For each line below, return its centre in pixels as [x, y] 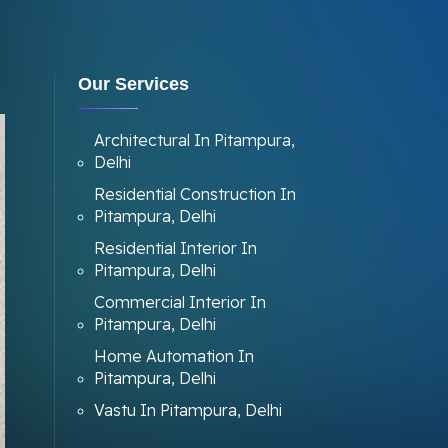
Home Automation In [173, 356]
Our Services [133, 84]
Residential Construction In [194, 194]
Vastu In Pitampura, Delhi [187, 410]
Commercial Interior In [179, 302]
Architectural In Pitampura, [194, 140]
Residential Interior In [175, 248]
